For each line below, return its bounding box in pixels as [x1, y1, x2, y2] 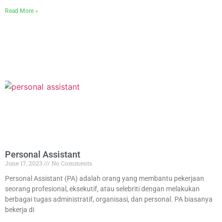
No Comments [50, 159, 92, 167]
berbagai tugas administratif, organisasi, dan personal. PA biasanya [5, 195, 213, 204]
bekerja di [5, 206, 34, 214]
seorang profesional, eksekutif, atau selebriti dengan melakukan [5, 185, 200, 193]
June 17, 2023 [5, 159, 44, 167]
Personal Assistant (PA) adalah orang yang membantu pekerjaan [5, 174, 204, 183]
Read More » [5, 7, 38, 15]
